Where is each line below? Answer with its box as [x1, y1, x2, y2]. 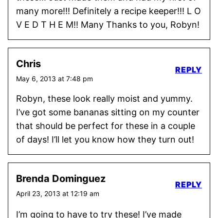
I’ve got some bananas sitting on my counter [16, 107, 200, 117]
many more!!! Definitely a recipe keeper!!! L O [16, 6, 201, 16]
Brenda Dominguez [16, 173, 106, 184]
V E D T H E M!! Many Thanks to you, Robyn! [16, 19, 200, 30]
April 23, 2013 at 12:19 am [16, 189, 99, 198]
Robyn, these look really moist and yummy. [16, 93, 193, 104]
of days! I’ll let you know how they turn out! [16, 134, 194, 145]
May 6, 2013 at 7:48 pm [16, 74, 93, 83]
